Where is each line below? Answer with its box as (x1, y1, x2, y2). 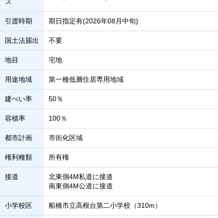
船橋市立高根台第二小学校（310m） (49, 201, 162, 209)
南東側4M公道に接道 (49, 182, 113, 190)
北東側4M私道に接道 (49, 173, 113, 181)
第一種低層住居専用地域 (49, 75, 124, 83)
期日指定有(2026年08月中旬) (49, 17, 138, 25)
